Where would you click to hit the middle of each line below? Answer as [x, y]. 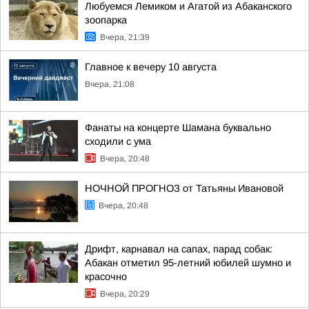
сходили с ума [118, 141]
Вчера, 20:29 [125, 294]
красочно [106, 277]
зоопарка [106, 20]
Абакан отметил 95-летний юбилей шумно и [188, 263]
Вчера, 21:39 [125, 37]
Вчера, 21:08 [110, 84]
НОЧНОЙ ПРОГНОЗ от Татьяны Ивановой [184, 188]
